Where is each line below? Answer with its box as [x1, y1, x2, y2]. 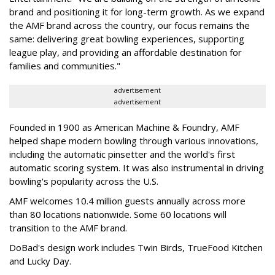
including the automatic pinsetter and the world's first [9, 147, 235, 160]
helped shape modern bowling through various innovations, [9, 134, 258, 147]
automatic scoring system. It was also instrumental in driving [9, 161, 264, 174]
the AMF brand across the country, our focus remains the [9, 18, 250, 31]
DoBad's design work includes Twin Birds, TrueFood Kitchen [9, 241, 263, 254]
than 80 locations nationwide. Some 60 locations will [9, 207, 227, 220]
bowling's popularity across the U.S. [9, 174, 158, 187]
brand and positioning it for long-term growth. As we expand [9, 5, 265, 18]
